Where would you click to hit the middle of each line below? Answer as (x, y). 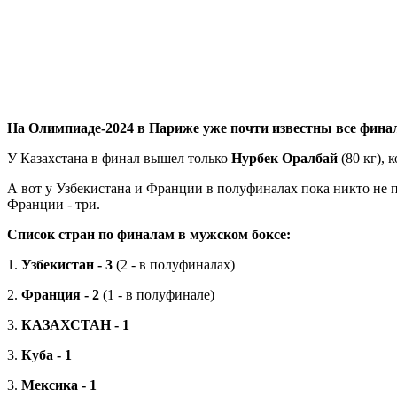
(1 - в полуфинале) (157, 294)
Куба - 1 (47, 354)
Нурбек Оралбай (284, 158)
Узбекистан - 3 (67, 264)
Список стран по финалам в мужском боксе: (149, 234)
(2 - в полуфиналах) (174, 264)
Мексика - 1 (59, 385)
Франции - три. (54, 204)
